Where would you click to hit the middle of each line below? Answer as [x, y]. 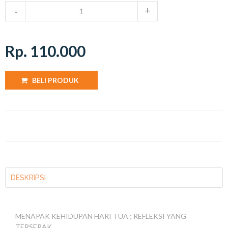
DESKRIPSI [28, 177]
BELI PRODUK [55, 80]
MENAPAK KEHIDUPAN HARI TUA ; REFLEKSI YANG [101, 216]
